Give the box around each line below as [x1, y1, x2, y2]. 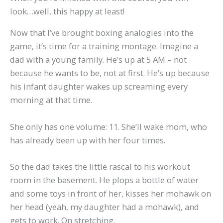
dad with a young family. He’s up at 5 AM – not [10, 54, 187, 66]
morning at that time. [10, 94, 92, 106]
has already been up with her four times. [10, 134, 165, 146]
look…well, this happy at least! [10, 5, 124, 17]
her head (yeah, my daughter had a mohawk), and [10, 201, 199, 213]
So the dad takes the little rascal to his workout [10, 160, 190, 172]
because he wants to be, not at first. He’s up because [10, 67, 210, 79]
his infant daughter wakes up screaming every [10, 81, 188, 93]
